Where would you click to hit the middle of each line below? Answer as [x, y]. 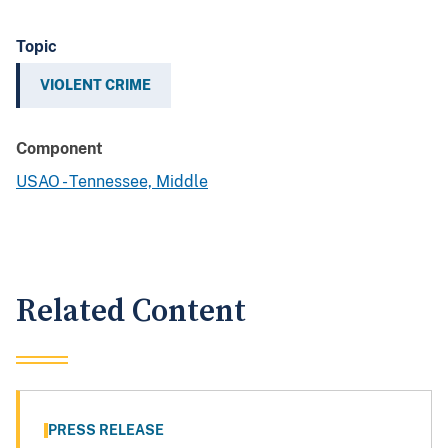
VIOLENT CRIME [95, 85]
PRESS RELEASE [106, 430]
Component [59, 149]
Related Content [131, 312]
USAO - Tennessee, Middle [112, 182]
